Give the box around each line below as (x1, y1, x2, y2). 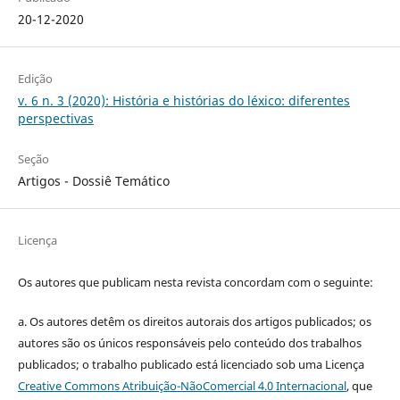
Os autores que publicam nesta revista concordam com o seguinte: (17, 274, 373, 291)
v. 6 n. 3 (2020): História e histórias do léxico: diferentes (17, 92, 350, 110)
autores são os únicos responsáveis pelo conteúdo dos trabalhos (17, 335, 362, 352)
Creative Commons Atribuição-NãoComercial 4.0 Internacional (17, 378, 346, 395)
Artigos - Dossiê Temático (17, 172, 170, 190)
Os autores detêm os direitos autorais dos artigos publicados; (29, 313, 359, 330)
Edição (17, 71, 53, 87)
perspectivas (17, 110, 94, 128)
